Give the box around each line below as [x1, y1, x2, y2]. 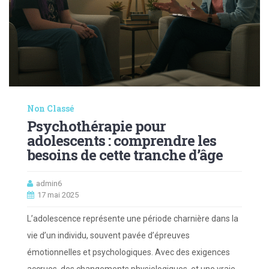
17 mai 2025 [37, 190, 79, 200]
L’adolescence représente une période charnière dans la [27, 214, 238, 224]
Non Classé [27, 103, 74, 115]
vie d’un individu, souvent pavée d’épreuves [27, 231, 190, 241]
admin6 [36, 179, 62, 189]
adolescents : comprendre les [27, 131, 216, 151]
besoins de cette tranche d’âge [27, 145, 223, 165]
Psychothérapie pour [27, 116, 166, 136]
